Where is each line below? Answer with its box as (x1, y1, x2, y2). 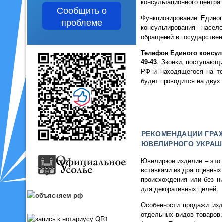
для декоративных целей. (141, 184, 218, 194)
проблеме (61, 15, 102, 28)
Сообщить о (57, 3, 107, 16)
